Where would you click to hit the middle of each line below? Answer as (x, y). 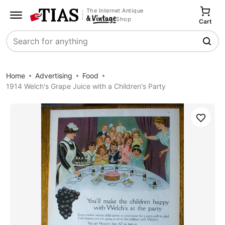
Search (20, 46)
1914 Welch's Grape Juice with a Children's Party (86, 86)
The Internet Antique (115, 10)
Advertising (54, 76)
